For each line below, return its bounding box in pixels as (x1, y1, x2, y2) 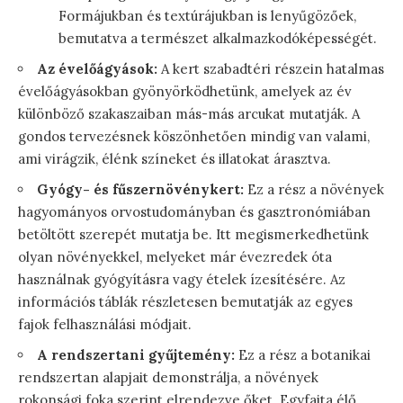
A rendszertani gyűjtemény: (37, 346, 235, 364)
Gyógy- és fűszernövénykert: (37, 181, 244, 199)
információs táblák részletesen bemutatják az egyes (18, 293, 353, 311)
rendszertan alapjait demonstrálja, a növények (18, 369, 318, 387)
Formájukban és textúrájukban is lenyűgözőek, (58, 7, 356, 25)
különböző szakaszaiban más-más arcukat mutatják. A (18, 105, 360, 123)
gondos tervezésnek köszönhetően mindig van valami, (18, 128, 370, 146)
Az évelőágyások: (37, 60, 157, 78)
